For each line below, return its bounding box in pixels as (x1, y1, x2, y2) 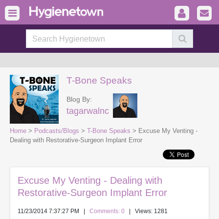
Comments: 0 (89, 208, 125, 215)
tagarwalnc (66, 106, 109, 116)
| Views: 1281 (125, 208, 168, 215)
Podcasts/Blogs (34, 127, 79, 134)
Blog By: (66, 95, 92, 103)
